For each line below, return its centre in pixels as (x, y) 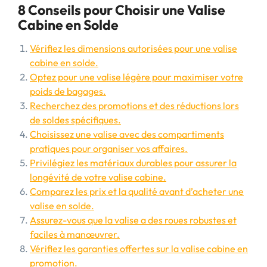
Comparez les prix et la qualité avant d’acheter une (137, 191)
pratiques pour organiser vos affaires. (109, 148)
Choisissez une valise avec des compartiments (127, 134)
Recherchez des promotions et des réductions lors (134, 105)
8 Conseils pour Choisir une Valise (122, 10)
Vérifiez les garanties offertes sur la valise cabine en (139, 249)
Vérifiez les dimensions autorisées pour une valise (133, 48)
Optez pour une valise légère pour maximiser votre (136, 77)
